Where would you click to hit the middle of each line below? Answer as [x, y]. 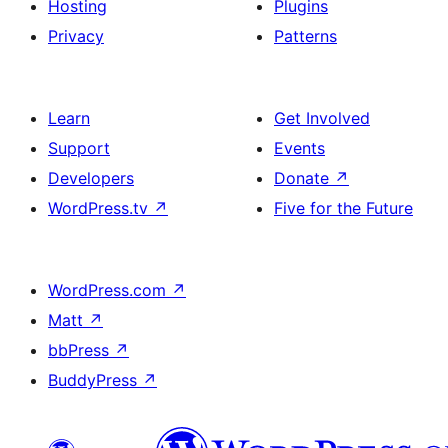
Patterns [305, 36]
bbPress [81, 350]
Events [299, 148]
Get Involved [322, 118]
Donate [304, 178]
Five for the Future [343, 208]
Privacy [76, 36]
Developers [91, 178]
